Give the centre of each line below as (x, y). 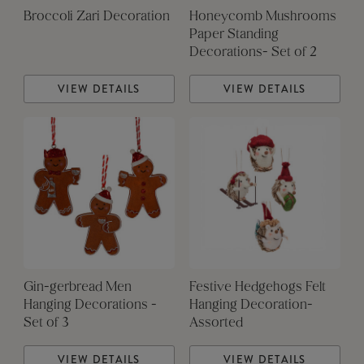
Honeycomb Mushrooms (262, 17)
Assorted (216, 324)
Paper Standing (234, 35)
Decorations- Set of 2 (253, 53)
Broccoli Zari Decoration (96, 17)
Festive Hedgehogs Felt (257, 288)
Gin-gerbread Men (77, 288)
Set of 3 (46, 324)
